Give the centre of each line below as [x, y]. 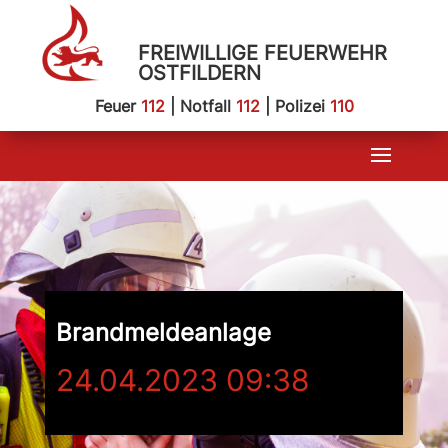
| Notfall [200, 106]
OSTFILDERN [199, 73]
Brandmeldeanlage [163, 332]
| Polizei [294, 106]
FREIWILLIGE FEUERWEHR [262, 53]
